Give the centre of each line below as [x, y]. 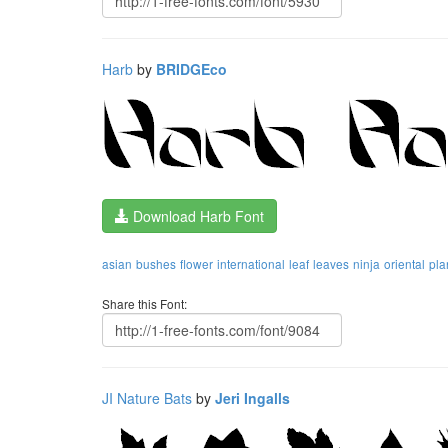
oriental [404, 263]
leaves [331, 263]
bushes [156, 263]
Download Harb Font [196, 216]
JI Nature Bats [147, 398]
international [251, 263]
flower [196, 263]
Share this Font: [144, 303]
